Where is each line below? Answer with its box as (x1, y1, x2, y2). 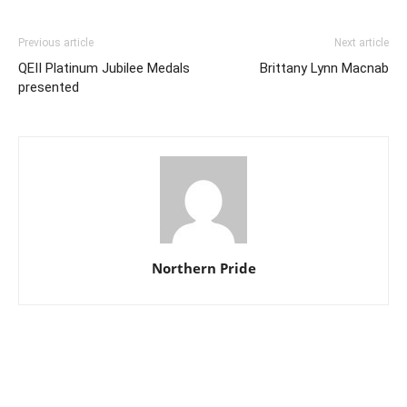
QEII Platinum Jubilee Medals (18, 59, 190, 76)
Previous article (18, 35, 94, 49)
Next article (334, 35, 389, 49)
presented (18, 78, 79, 95)
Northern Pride (151, 258, 256, 277)
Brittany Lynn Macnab (260, 59, 389, 76)
